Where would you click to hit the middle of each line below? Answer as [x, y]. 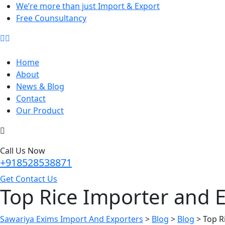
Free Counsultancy [51, 18]
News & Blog [40, 86]
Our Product [40, 110]
